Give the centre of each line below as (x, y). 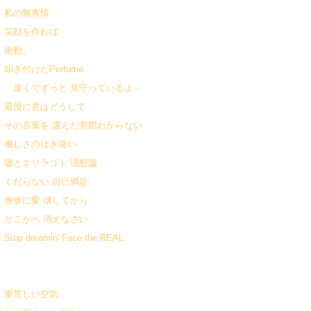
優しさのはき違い (40, 144)
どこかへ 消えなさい (46, 219)
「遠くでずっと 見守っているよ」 (73, 88)
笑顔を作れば (31, 32)
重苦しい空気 (31, 294)
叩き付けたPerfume (44, 69)
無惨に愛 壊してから (46, 200)
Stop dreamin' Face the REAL (64, 238)
